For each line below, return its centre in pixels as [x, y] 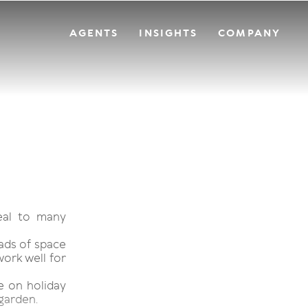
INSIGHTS [168, 33]
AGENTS [94, 33]
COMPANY [249, 33]
